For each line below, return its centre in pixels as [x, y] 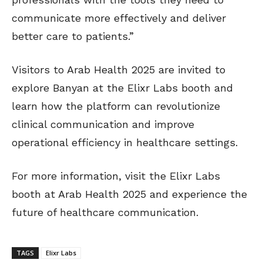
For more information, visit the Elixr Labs [116, 176]
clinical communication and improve [103, 124]
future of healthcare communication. [105, 213]
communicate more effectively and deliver [119, 18]
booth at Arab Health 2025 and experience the [129, 194]
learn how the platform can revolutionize [116, 106]
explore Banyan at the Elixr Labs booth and [122, 88]
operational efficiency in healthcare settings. [125, 143]
